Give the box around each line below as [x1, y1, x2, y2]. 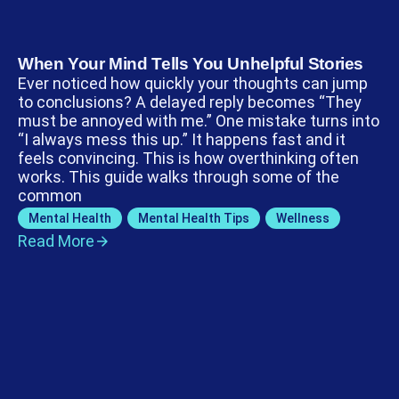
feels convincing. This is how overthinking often [18, 148, 359, 167]
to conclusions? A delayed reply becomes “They [18, 92, 362, 111]
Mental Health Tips [138, 210, 249, 225]
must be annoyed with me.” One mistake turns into [18, 110, 379, 130]
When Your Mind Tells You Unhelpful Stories [18, 53, 364, 73]
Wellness [276, 210, 330, 225]
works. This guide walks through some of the [18, 167, 339, 186]
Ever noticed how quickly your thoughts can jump [18, 73, 368, 93]
